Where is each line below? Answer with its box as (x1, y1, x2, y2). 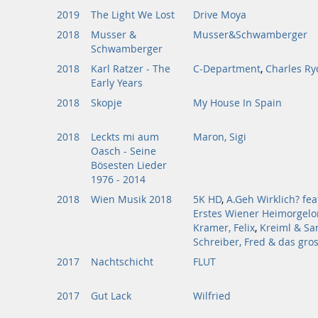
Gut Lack (91, 290, 131, 302)
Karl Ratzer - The (91, 62, 170, 75)
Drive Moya (193, 9, 246, 21)
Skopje (91, 97, 122, 109)
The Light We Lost (91, 9, 175, 21)
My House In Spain (193, 97, 282, 109)
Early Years (91, 77, 143, 89)
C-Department (193, 62, 261, 75)
